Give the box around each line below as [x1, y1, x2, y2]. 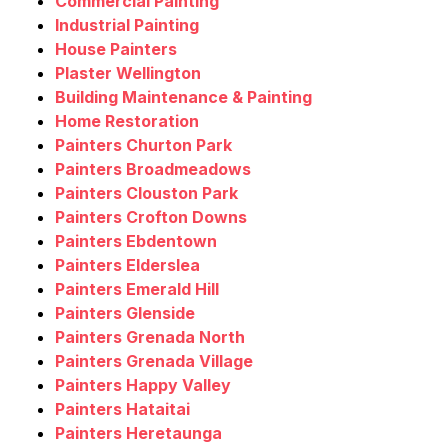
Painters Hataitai [55, 399, 190, 420]
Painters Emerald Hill [55, 279, 219, 300]
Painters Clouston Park [55, 183, 238, 204]
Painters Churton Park [55, 135, 232, 156]
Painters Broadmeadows [55, 159, 251, 180]
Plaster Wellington [55, 63, 201, 84]
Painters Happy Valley [55, 375, 231, 396]
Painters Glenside [55, 303, 195, 324]
